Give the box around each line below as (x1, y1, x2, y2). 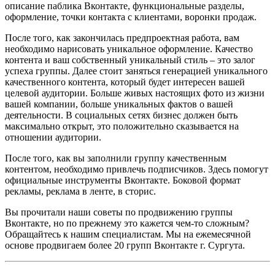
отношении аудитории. (5, 131, 101, 142)
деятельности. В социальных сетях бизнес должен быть (5, 109, 238, 120)
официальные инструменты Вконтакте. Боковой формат (5, 174, 241, 185)
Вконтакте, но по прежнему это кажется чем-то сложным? (5, 217, 249, 228)
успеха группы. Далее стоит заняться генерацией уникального (5, 65, 268, 76)
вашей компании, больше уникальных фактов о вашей (5, 98, 233, 109)
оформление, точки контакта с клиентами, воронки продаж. (5, 11, 257, 22)
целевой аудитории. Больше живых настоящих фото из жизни (5, 87, 265, 98)
